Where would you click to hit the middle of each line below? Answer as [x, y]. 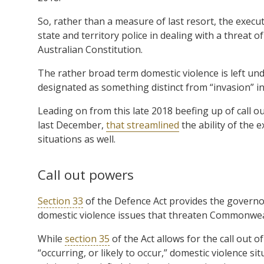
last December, [72, 125]
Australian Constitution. [90, 49]
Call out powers [86, 174]
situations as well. [77, 139]
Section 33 [60, 201]
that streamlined [143, 125]
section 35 [87, 238]
